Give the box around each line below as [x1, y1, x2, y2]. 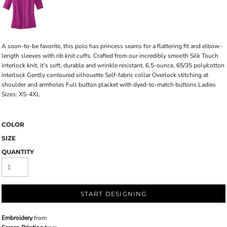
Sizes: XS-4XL [2, 90, 40, 98]
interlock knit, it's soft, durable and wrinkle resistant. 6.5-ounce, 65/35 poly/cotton [2, 61, 224, 69]
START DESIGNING [80, 190, 147, 198]
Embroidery [2, 213, 32, 222]
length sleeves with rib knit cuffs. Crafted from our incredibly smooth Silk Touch [2, 51, 218, 60]
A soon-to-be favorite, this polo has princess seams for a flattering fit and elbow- [2, 42, 222, 50]
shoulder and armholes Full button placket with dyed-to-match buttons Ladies [2, 80, 216, 89]
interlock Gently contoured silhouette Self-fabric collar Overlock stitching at [2, 70, 208, 79]
